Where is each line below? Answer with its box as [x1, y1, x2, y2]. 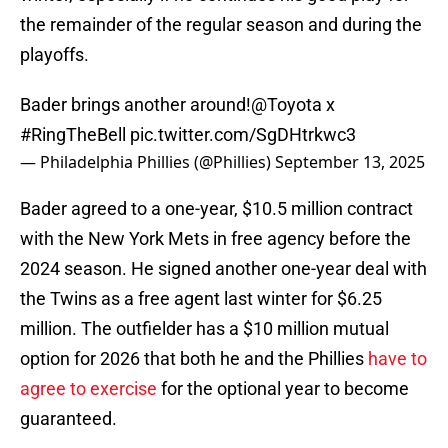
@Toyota [251, 94, 322, 116]
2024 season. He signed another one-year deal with [20, 258, 427, 280]
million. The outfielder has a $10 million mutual [20, 318, 389, 340]
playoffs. [20, 44, 89, 66]
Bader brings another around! [20, 94, 251, 116]
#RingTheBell [20, 124, 126, 146]
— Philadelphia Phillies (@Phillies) [20, 151, 275, 174]
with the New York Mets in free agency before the [20, 228, 411, 250]
